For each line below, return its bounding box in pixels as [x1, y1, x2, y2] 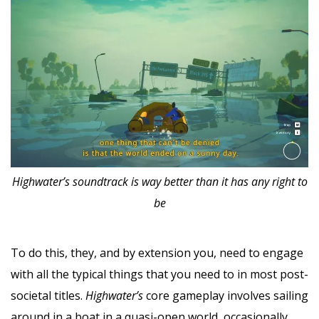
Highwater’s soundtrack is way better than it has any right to [11, 173, 308, 189]
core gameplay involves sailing [146, 287, 308, 303]
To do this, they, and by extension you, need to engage [11, 244, 303, 261]
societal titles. [11, 287, 85, 303]
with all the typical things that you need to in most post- [11, 266, 308, 282]
